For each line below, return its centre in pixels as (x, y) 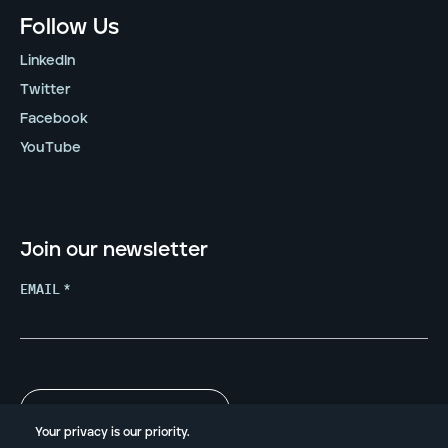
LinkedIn (47, 60)
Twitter (45, 89)
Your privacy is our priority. (112, 432)
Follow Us (69, 27)
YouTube (50, 147)
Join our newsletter (114, 249)
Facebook (54, 118)
